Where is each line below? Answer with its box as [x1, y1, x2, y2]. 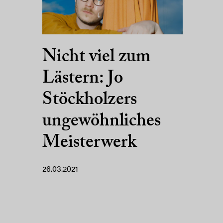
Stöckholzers [42, 91, 137, 109]
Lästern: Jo [42, 69, 123, 88]
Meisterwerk [42, 133, 136, 152]
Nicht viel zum [42, 48, 150, 66]
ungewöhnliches [42, 112, 161, 130]
